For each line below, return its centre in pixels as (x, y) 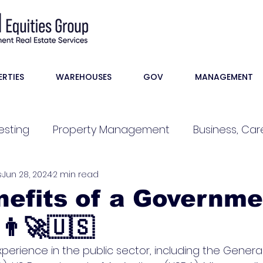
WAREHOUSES (84, 77)
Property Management (111, 129)
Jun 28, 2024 (27, 174)
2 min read (76, 174)
